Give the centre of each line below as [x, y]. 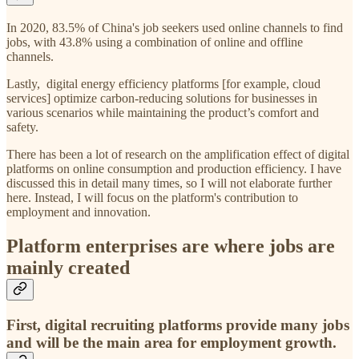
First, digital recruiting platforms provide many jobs [178, 325]
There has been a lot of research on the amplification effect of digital [178, 154]
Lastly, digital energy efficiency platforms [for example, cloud [163, 83]
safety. [22, 127]
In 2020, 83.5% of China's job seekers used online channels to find [175, 27]
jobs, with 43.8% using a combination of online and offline [155, 42]
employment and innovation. [80, 212]
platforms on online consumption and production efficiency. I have [174, 168]
